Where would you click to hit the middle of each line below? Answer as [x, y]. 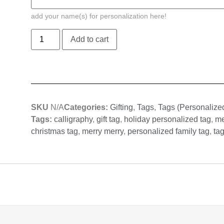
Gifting [121, 107]
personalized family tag [168, 131]
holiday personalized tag [167, 119]
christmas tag [54, 131]
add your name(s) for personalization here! [99, 16]
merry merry [103, 131]
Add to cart [90, 39]
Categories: [87, 107]
